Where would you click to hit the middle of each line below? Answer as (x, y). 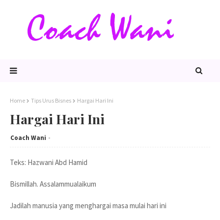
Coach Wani (28, 138)
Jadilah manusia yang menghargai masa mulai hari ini (88, 206)
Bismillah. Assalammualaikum (53, 184)
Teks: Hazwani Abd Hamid (49, 162)
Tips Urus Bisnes (51, 100)
